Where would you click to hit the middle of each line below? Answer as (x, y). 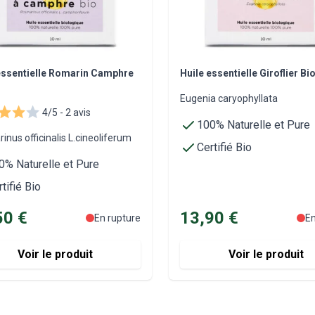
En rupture (117, 218)
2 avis (77, 112)
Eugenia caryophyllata (229, 98)
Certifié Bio (224, 147)
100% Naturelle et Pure (253, 124)
